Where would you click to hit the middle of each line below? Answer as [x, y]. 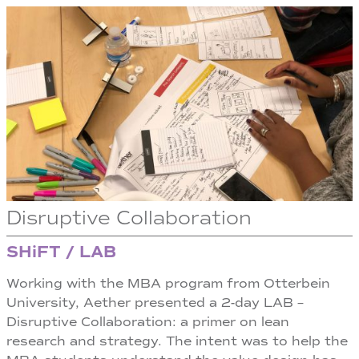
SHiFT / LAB [61, 252]
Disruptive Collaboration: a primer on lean [148, 323]
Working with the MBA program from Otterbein [168, 284]
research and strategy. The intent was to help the [177, 342]
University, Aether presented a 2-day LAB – [155, 303]
